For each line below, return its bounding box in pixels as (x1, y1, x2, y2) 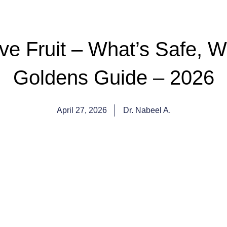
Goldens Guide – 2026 (13, 66, 214, 89)
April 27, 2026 (56, 105, 107, 115)
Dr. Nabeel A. (123, 105, 171, 115)
